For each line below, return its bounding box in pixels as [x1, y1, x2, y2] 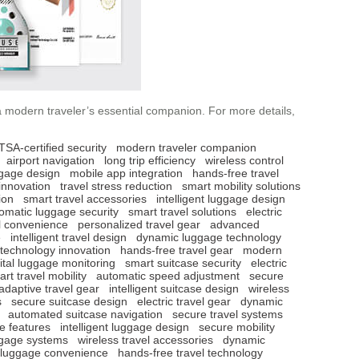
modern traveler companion [116, 140, 256, 154]
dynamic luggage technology [136, 230, 281, 244]
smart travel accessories [23, 192, 147, 205]
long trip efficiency [104, 153, 196, 167]
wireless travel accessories [78, 333, 213, 346]
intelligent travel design [10, 230, 127, 244]
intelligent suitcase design [109, 281, 239, 295]
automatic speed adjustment [96, 268, 240, 282]
